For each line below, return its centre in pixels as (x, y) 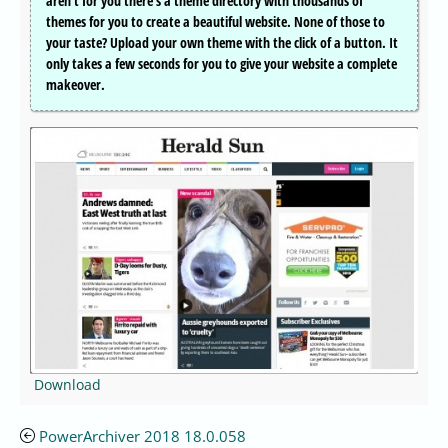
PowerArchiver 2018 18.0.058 (142, 435)
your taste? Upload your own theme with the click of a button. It (222, 43)
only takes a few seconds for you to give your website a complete (221, 64)
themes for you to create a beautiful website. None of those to (215, 22)
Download (67, 384)
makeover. (75, 85)
